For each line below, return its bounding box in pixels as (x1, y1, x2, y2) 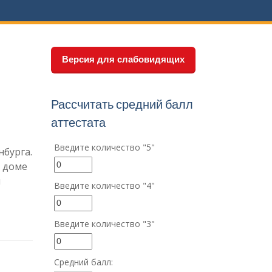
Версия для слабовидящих (61, 53, 185, 64)
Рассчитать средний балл (50, 96, 193, 112)
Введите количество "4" (53, 179, 155, 191)
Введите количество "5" (53, 141, 155, 153)
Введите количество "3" (53, 217, 155, 229)
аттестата (50, 114, 106, 130)
